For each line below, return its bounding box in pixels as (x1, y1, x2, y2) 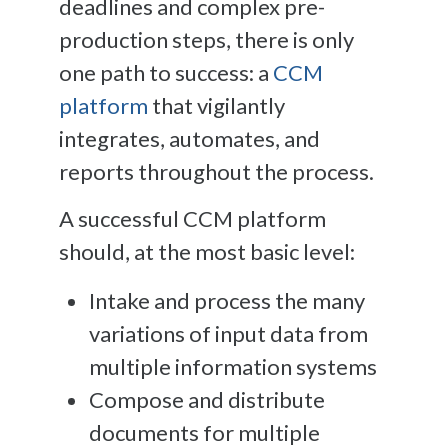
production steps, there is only (59, 25, 354, 53)
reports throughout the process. (59, 157, 378, 185)
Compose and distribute (89, 385, 325, 413)
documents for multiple (89, 418, 320, 446)
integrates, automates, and (59, 124, 320, 152)
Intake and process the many (89, 286, 365, 314)
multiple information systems (89, 352, 377, 380)
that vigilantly (148, 91, 285, 119)
